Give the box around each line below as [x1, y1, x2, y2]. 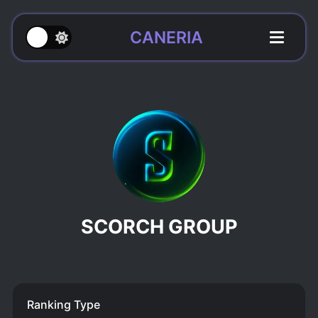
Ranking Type [26, 297, 100, 312]
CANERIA [129, 27, 203, 48]
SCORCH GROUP [80, 215, 238, 239]
